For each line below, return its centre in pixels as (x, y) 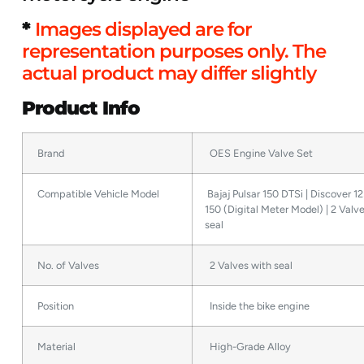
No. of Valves (67, 265)
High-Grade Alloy (248, 347)
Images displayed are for (144, 29)
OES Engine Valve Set (262, 153)
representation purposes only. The (174, 51)
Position (55, 306)
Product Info (81, 108)
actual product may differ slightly (169, 73)
